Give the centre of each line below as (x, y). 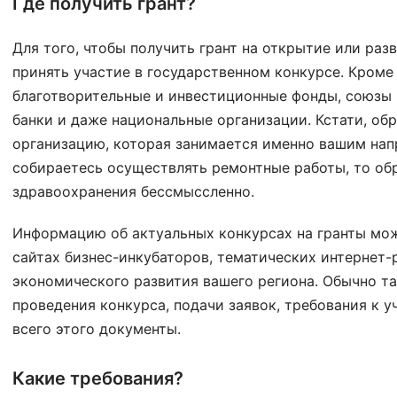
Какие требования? (98, 378)
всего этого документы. (97, 329)
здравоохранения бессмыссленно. (133, 191)
